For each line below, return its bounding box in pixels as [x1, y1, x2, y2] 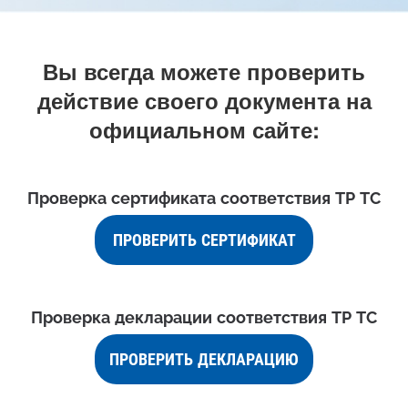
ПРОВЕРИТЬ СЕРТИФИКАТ [112, 230, 296, 250]
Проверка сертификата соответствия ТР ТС [27, 189, 381, 208]
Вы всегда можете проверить [43, 56, 365, 87]
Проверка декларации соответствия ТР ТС [31, 308, 377, 327]
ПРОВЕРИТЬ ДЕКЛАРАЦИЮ [109, 350, 299, 369]
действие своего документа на [36, 85, 372, 116]
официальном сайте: [88, 114, 320, 145]
